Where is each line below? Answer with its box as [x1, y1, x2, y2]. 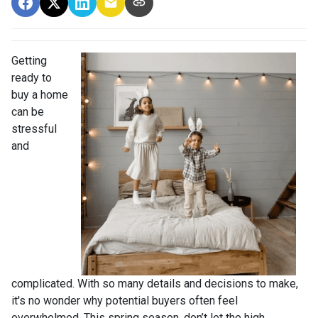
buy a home [11, 88, 68, 102]
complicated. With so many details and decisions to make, [11, 277, 298, 290]
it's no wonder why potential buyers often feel [11, 294, 238, 307]
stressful [11, 122, 57, 136]
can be [11, 105, 44, 119]
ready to [11, 71, 52, 84]
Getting [11, 54, 47, 67]
